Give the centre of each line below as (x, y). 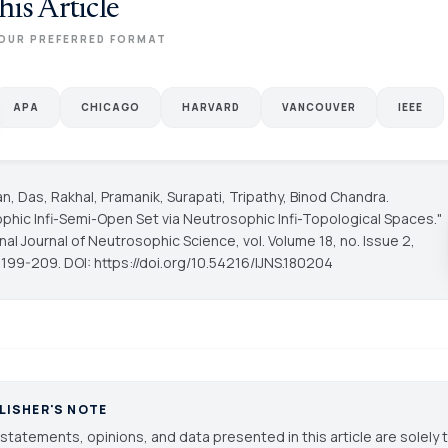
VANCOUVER (318, 106)
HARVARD (210, 106)
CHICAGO (110, 106)
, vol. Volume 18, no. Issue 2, (325, 240)
